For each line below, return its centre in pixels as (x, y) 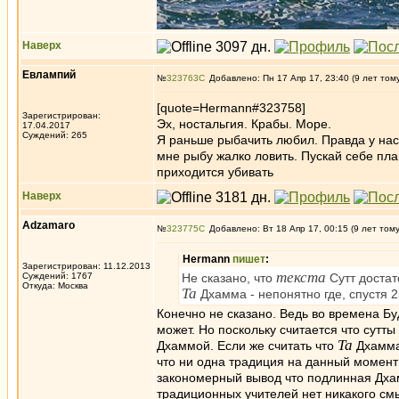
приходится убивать (215, 172)
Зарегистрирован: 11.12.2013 (86, 266)
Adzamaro (49, 225)
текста (301, 277)
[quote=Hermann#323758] (231, 108)
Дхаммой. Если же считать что (247, 346)
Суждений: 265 (55, 135)
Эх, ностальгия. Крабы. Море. (244, 124)
